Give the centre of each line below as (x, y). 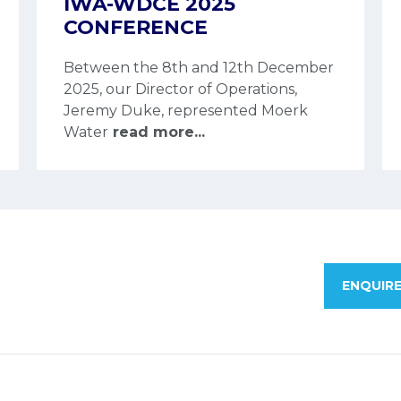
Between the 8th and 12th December (198, 67)
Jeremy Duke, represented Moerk (185, 110)
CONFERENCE (135, 27)
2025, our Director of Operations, (180, 89)
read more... (156, 132)
